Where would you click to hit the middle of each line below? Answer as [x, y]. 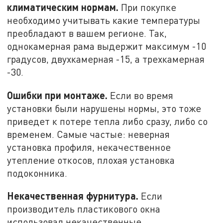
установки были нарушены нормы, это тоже [104, 108]
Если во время [141, 95]
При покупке [148, 7]
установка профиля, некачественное [89, 147]
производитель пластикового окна [84, 209]
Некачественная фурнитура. [73, 196]
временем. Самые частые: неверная [89, 134]
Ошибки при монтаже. [57, 95]
